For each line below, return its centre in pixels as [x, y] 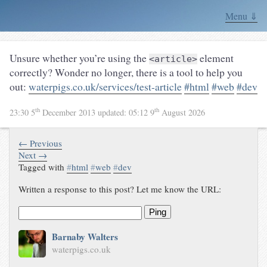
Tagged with [43, 167]
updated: [113, 112]
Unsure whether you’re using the [79, 58]
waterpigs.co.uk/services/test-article [105, 86]
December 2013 [69, 112]
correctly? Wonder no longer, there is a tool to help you [126, 72]
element [215, 58]
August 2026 [182, 112]
